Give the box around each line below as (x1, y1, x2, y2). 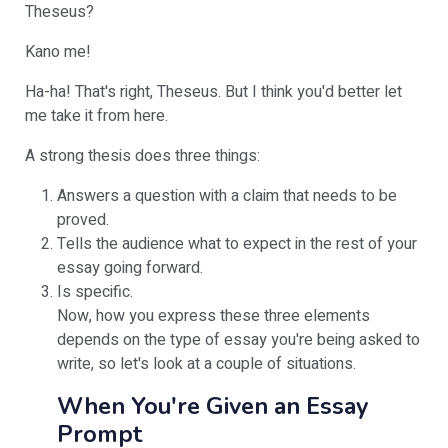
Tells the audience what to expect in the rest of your (57, 231, 417, 256)
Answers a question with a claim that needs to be (57, 183, 397, 208)
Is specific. (57, 279, 133, 304)
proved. (57, 207, 109, 232)
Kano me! (25, 39, 91, 64)
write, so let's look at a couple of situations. (57, 351, 356, 376)
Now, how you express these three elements (57, 303, 370, 328)
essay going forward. (57, 255, 203, 280)
